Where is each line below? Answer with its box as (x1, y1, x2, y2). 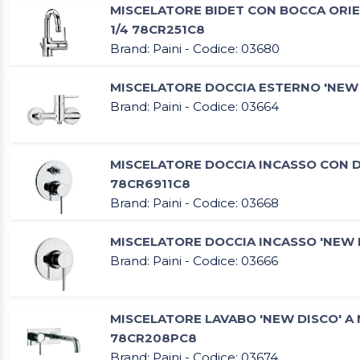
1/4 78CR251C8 (110, 22, 205, 38)
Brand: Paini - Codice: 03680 (110, 41, 280, 57)
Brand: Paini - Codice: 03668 (110, 195, 279, 211)
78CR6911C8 (110, 176, 190, 192)
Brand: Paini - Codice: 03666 (110, 253, 278, 269)
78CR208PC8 (110, 330, 197, 346)
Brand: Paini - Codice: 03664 (110, 99, 279, 115)
